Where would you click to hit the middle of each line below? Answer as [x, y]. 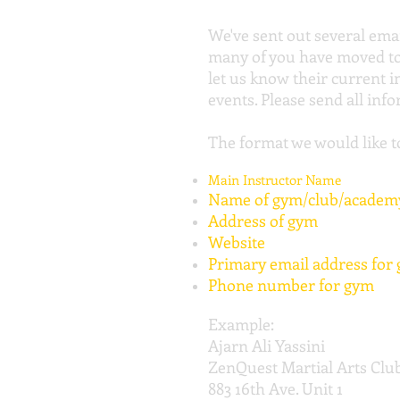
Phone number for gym [291, 285]
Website [237, 242]
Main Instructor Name [275, 180]
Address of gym [263, 221]
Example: [241, 325]
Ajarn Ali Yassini [267, 346]
